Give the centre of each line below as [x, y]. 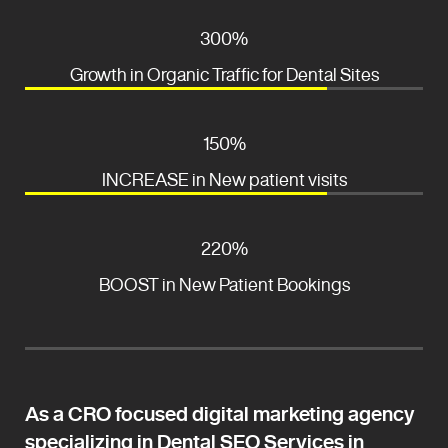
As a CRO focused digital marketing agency [219, 413]
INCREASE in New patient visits [224, 178]
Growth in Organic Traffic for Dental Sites [224, 73]
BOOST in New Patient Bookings [224, 283]
